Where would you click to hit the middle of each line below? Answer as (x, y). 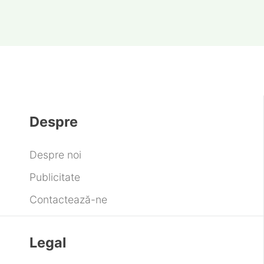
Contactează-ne (69, 200)
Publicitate (55, 177)
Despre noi (56, 155)
